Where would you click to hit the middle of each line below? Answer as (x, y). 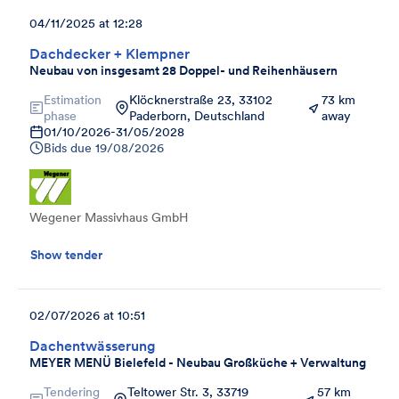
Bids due (68, 147)
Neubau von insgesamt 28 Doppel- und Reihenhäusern (183, 70)
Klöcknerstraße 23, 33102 (201, 99)
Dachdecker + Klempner (110, 53)
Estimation (73, 99)
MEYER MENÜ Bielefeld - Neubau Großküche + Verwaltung (198, 362)
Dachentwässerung (93, 345)
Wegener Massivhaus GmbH (109, 217)
